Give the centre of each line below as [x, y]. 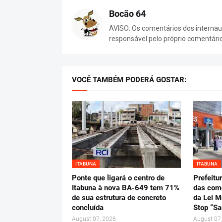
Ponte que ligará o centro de [118, 178]
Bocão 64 [127, 14]
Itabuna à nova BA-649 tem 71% [126, 188]
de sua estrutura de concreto [119, 198]
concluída [88, 208]
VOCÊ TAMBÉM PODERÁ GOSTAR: [129, 80]
